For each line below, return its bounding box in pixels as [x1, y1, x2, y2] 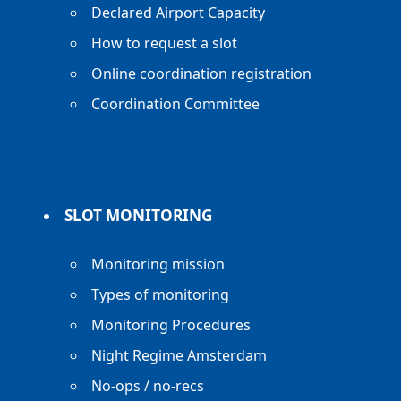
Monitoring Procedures [91, 315, 252, 335]
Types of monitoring [91, 285, 230, 304]
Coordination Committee [91, 94, 260, 114]
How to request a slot [91, 33, 238, 53]
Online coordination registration [91, 64, 312, 83]
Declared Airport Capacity [91, 3, 266, 22]
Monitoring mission [91, 254, 226, 274]
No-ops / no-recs [91, 376, 205, 396]
